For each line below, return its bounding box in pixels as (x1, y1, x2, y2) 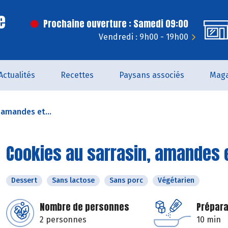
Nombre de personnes (40, 200, 129, 214)
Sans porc (109, 176, 143, 185)
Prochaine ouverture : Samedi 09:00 (43, 17, 188, 31)
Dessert (11, 176, 37, 185)
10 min (196, 215, 221, 224)
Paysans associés (119, 70, 184, 80)
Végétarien (158, 176, 194, 185)
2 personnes (40, 215, 87, 224)
